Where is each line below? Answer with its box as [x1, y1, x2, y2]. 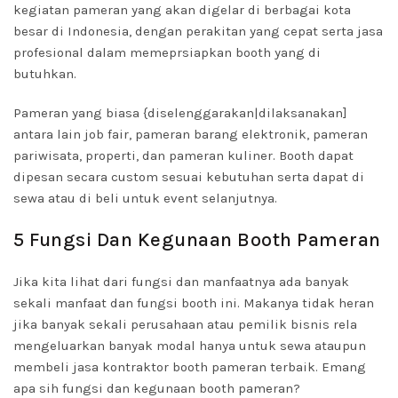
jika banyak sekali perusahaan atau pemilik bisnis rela [13, 316, 357, 332]
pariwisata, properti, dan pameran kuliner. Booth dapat [13, 147, 354, 163]
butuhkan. [13, 66, 76, 82]
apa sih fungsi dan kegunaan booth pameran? [13, 380, 300, 396]
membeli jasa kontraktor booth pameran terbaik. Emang [13, 359, 366, 375]
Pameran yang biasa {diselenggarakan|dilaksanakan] [13, 105, 347, 121]
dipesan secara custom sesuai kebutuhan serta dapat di [13, 169, 364, 185]
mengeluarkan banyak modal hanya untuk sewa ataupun [13, 338, 366, 354]
